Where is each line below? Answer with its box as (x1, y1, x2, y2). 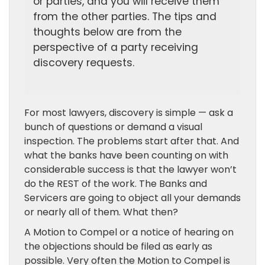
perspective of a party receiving (33, 40, 198, 54)
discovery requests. (33, 56, 134, 70)
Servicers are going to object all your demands (24, 191, 241, 205)
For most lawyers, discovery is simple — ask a (24, 106, 233, 119)
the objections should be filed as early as (24, 240, 212, 253)
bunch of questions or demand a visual (24, 120, 202, 134)
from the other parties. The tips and (33, 9, 216, 24)
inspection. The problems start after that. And (24, 134, 239, 148)
